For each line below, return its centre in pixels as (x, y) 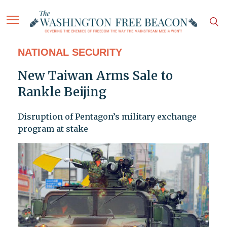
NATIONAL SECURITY (70, 52)
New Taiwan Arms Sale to (95, 76)
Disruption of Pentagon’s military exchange (107, 117)
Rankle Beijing (62, 92)
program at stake (53, 129)
